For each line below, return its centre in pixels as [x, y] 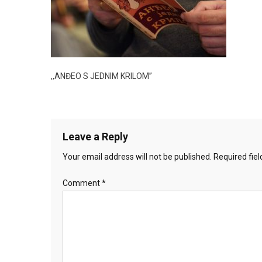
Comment [82, 183]
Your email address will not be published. [137, 157]
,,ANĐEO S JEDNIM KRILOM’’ [101, 76]
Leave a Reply [95, 137]
